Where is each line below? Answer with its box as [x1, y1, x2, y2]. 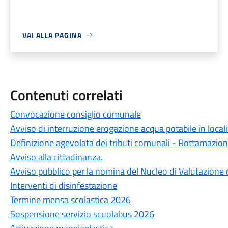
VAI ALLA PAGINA [22, 30, 82, 40]
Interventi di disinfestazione [10, 179, 117, 192]
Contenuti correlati [10, 84, 123, 106]
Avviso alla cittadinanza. [10, 150, 103, 164]
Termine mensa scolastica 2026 [10, 193, 131, 207]
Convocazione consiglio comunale [10, 107, 141, 121]
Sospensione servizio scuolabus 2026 [10, 207, 154, 221]
